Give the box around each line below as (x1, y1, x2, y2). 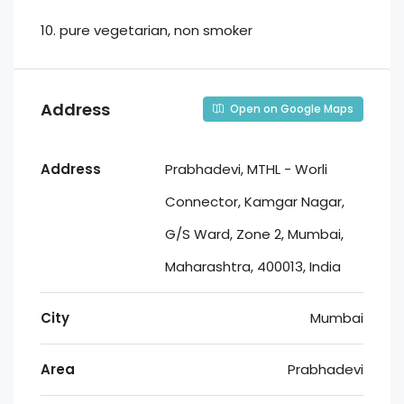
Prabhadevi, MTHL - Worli (165, 160, 327, 179)
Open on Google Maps (227, 101, 353, 116)
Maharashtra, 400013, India (165, 257, 341, 276)
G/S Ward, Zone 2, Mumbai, (165, 225, 344, 243)
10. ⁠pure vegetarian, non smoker (41, 21, 252, 40)
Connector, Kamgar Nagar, (165, 192, 344, 211)
